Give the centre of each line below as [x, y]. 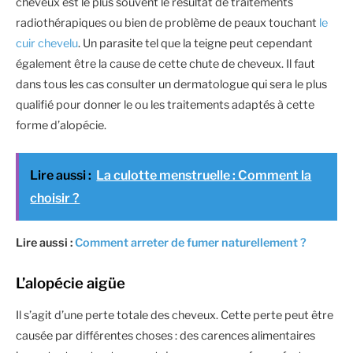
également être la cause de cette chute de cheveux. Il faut [165, 63]
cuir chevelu [47, 43]
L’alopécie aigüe [71, 283]
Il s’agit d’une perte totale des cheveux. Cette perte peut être [175, 315]
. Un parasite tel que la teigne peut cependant [195, 43]
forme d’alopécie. [61, 125]
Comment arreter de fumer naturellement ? [191, 242]
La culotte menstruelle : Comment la [204, 176]
